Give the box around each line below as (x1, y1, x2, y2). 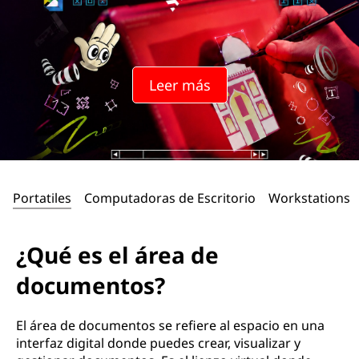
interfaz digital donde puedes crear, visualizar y (16, 334, 301, 352)
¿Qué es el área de (16, 240, 219, 270)
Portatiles (13, 189, 71, 207)
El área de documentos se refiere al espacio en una (16, 317, 325, 334)
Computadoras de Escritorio (84, 189, 256, 207)
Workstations (268, 189, 350, 207)
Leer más (148, 75, 211, 95)
